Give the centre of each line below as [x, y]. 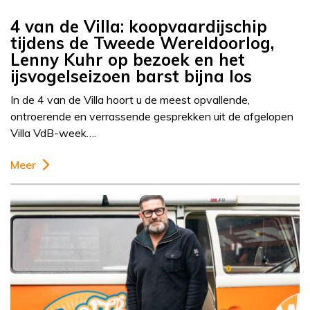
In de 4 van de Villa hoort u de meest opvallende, [130, 100]
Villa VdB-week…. [53, 133]
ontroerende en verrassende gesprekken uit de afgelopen [152, 117]
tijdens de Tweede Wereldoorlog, [142, 43]
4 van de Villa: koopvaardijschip [139, 27]
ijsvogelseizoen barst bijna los [131, 76]
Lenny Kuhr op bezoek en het [128, 60]
